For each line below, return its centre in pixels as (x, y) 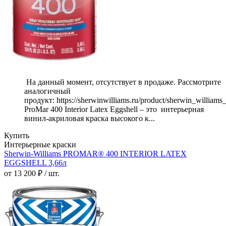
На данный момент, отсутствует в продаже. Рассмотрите (123, 82)
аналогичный (47, 91)
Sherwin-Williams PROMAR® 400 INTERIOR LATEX (95, 154)
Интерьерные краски (40, 145)
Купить (17, 136)
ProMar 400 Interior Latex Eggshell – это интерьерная (114, 109)
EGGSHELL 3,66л (35, 163)
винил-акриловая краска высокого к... (90, 119)
